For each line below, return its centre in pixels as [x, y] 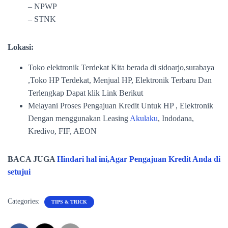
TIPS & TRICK [69, 202]
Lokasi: [21, 47]
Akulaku [144, 118]
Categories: [25, 201]
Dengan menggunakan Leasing [79, 118]
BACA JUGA [32, 159]
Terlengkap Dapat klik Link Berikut [85, 93]
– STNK [42, 19]
